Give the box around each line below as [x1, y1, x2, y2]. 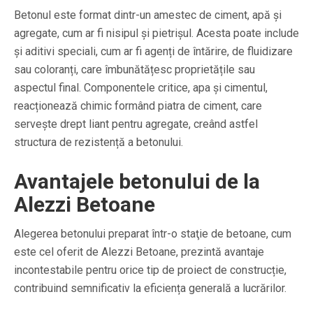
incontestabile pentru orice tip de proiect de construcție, [14, 263, 286, 277]
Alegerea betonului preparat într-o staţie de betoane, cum [14, 226, 291, 240]
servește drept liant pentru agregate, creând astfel [14, 117, 258, 131]
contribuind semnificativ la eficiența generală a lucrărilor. [14, 281, 286, 295]
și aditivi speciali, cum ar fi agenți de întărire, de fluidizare [14, 44, 293, 58]
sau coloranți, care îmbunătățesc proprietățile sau [14, 62, 255, 76]
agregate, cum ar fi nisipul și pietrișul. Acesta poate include [14, 26, 299, 40]
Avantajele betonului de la [14, 168, 260, 194]
